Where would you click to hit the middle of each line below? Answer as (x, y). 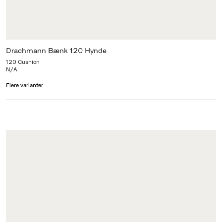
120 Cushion (23, 62)
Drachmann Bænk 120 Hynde (56, 51)
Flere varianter (24, 85)
